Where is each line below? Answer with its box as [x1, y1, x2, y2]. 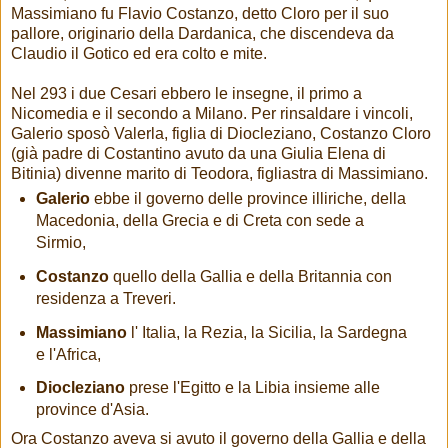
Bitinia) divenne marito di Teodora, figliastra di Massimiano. [11, 164, 428, 182]
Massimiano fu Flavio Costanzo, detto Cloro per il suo [11, 4, 389, 22]
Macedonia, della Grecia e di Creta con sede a [35, 211, 364, 229]
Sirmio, [35, 233, 86, 251]
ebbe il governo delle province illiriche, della [89, 189, 406, 207]
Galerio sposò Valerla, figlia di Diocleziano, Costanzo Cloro [11, 124, 431, 142]
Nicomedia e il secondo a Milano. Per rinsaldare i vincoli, [11, 104, 413, 122]
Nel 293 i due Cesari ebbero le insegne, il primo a [11, 84, 362, 102]
